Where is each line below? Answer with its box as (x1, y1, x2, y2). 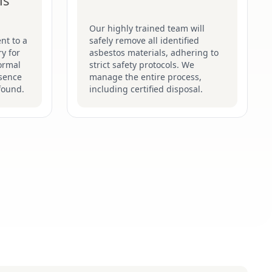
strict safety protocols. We (89, 59, 194, 70)
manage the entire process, (89, 71, 202, 83)
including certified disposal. (89, 83, 203, 95)
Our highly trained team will (89, 22, 205, 34)
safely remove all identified (89, 35, 199, 46)
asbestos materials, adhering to (89, 47, 219, 58)
